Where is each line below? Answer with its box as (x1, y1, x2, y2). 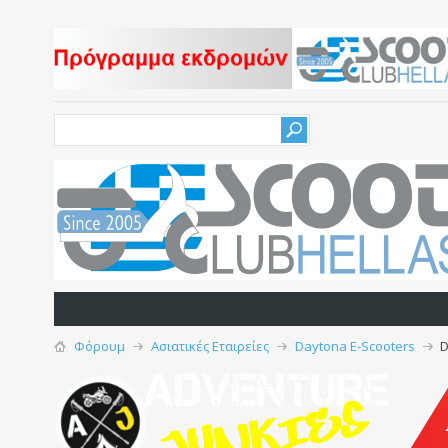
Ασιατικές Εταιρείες (150, 337, 269, 355)
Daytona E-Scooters (294, 337, 415, 355)
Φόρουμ (73, 337, 125, 355)
